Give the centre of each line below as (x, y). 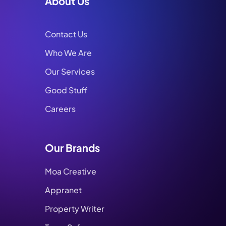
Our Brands (73, 148)
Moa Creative (71, 172)
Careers (61, 109)
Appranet (64, 190)
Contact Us (66, 34)
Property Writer (75, 209)
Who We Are (69, 53)
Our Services (70, 72)
